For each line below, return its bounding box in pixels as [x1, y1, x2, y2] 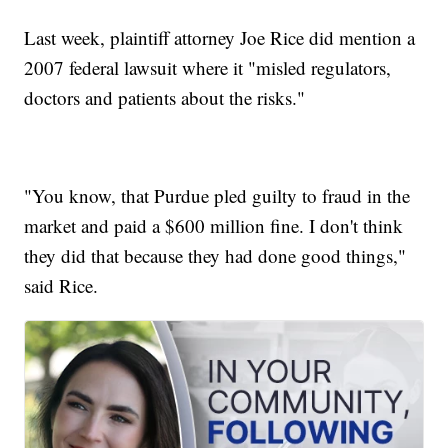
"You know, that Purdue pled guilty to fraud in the [24, 183, 411, 209]
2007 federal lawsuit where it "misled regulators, [24, 55, 392, 81]
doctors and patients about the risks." [24, 85, 306, 111]
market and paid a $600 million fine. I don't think [24, 213, 404, 239]
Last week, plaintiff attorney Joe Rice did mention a [24, 25, 416, 51]
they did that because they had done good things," [24, 243, 407, 269]
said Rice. [24, 273, 99, 299]
